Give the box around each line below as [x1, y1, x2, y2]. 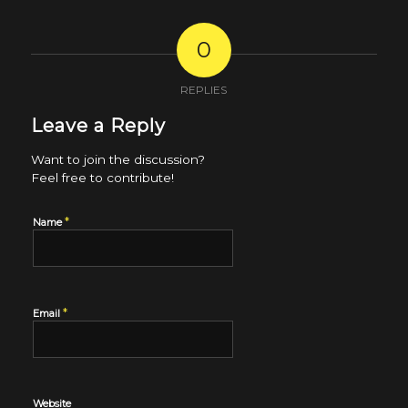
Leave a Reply [30, 114, 166, 137]
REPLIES [180, 82, 228, 97]
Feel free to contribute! [30, 169, 174, 185]
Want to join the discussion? [30, 151, 205, 167]
